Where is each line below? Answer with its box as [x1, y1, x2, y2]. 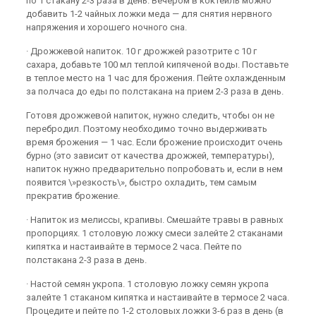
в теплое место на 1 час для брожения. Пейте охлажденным [26, 73, 286, 83]
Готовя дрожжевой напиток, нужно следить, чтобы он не [26, 110, 275, 121]
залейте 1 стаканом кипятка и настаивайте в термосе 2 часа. [26, 292, 290, 303]
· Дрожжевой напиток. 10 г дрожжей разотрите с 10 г [26, 46, 257, 56]
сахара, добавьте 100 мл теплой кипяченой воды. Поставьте [26, 59, 289, 70]
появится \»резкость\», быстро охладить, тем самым [26, 177, 257, 188]
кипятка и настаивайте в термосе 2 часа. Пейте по [26, 241, 243, 252]
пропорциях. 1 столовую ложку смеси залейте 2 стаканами [26, 228, 284, 238]
